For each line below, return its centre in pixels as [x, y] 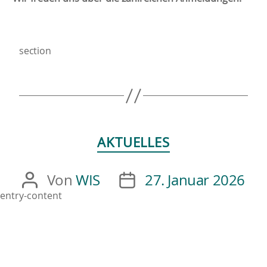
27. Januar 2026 [195, 180]
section [35, 50]
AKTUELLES [133, 143]
